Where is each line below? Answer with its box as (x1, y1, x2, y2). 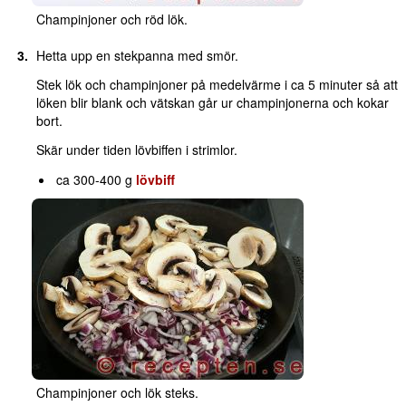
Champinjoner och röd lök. (35, 10, 188, 29)
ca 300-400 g (56, 170, 137, 189)
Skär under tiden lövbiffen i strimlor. (35, 140, 237, 159)
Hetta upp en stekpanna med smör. (35, 46, 238, 65)
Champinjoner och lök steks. (35, 383, 198, 402)
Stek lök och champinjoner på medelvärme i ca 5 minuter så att (35, 75, 398, 94)
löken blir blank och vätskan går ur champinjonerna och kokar (35, 93, 389, 112)
